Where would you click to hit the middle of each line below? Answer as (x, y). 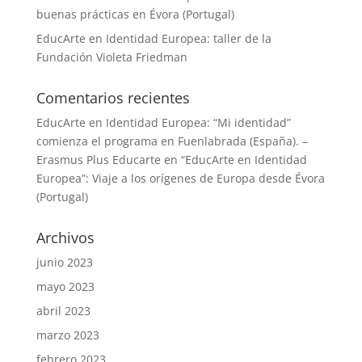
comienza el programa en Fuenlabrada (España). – (172, 141)
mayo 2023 (65, 286)
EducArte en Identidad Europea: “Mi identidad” (163, 122)
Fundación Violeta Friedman (112, 57)
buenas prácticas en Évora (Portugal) (135, 14)
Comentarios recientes (113, 97)
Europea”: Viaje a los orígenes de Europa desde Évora (180, 178)
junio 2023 (64, 262)
